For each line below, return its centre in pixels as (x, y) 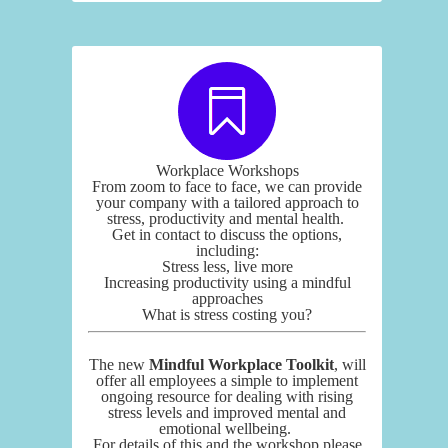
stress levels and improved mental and (227, 412)
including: (227, 250)
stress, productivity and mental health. (227, 218)
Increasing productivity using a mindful (227, 282)
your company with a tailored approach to (227, 202)
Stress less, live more (227, 266)
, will (349, 364)
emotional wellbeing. (227, 428)
